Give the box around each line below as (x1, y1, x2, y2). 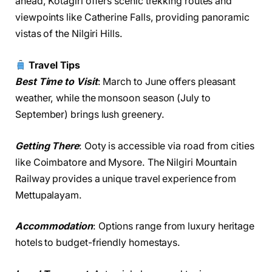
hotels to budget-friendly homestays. (15, 237, 181, 249)
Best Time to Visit (15, 76, 98, 88)
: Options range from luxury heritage (92, 220, 255, 233)
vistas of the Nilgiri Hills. (15, 28, 123, 40)
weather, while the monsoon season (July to (15, 92, 211, 104)
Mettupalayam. (15, 189, 82, 201)
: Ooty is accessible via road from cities (78, 140, 254, 152)
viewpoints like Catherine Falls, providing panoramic (15, 12, 250, 24)
